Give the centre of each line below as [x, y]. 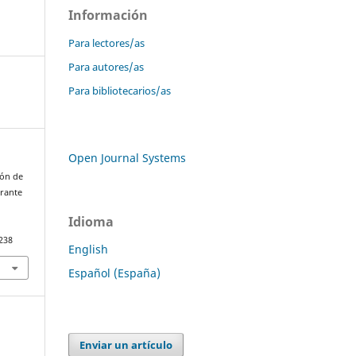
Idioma [91, 221]
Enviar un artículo [126, 344]
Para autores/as [106, 66]
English [88, 249]
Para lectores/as [106, 43]
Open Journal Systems [127, 157]
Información [108, 15]
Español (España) [114, 273]
